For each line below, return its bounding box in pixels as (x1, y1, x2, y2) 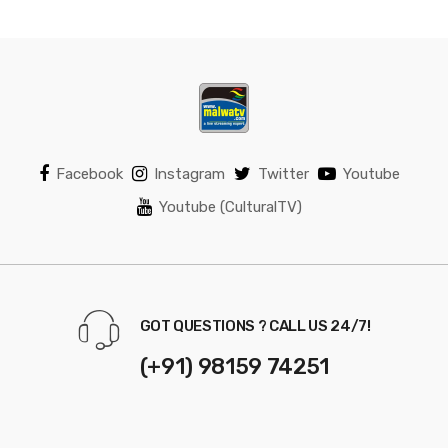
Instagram (154, 164, 225, 183)
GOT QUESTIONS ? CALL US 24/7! (139, 316, 371, 335)
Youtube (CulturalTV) (159, 197, 302, 216)
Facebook (56, 164, 123, 183)
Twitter (258, 164, 309, 183)
